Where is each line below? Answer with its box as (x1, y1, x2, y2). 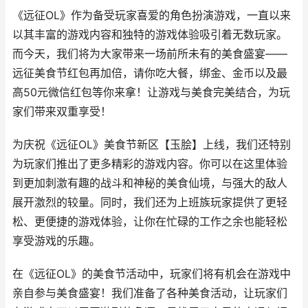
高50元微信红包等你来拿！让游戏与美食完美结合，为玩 (12, 86, 290, 99)
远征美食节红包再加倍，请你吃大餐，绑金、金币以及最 (12, 67, 287, 80)
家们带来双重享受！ (12, 105, 111, 118)
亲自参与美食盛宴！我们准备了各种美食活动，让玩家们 (12, 287, 287, 300)
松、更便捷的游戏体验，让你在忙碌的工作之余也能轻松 (12, 215, 287, 228)
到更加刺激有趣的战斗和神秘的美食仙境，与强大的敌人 (12, 177, 287, 190)
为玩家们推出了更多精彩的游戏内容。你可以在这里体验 (12, 157, 287, 170)
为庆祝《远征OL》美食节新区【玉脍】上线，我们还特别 (12, 138, 291, 151)
